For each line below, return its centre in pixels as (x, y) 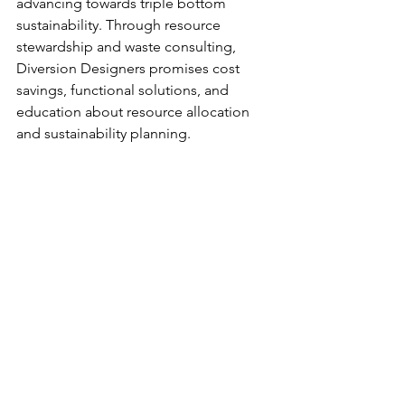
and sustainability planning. (105, 133)
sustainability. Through (90, 25)
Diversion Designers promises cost (130, 68)
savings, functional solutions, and (124, 90)
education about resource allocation (135, 112)
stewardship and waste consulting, (128, 47)
